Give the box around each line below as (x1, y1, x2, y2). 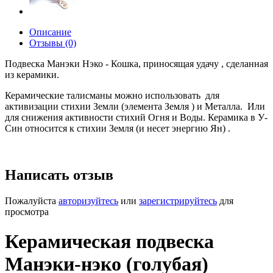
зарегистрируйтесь (139, 195, 217, 206)
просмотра (5, 206, 49, 217)
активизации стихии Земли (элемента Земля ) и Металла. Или (5, 101, 265, 112)
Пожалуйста (5, 195, 58, 206)
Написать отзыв (5, 166, 113, 183)
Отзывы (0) (29, 38, 76, 48)
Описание (29, 27, 71, 37)
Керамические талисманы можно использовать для (5, 90, 219, 101)
